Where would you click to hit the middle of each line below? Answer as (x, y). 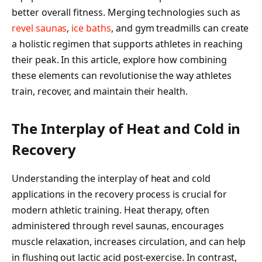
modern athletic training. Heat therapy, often (111, 210)
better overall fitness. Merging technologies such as (126, 12)
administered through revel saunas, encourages (118, 226)
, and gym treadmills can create (180, 28)
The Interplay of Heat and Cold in (126, 129)
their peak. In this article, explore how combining (119, 59)
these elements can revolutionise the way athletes (122, 75)
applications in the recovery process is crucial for (119, 194)
